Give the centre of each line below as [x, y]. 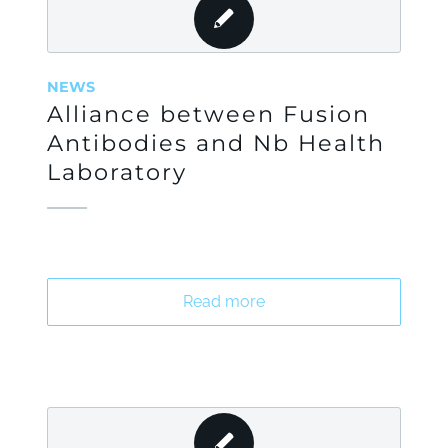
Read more [223, 301]
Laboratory [116, 172]
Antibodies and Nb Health [215, 143]
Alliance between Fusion [208, 114]
